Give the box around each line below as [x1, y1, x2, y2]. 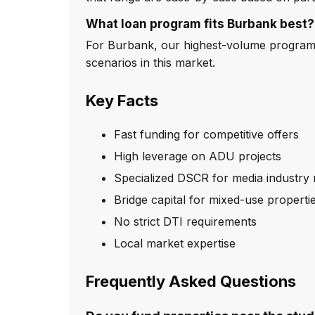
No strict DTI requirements [114, 214, 257, 229]
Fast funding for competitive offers [114, 127, 299, 141]
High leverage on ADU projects [114, 148, 281, 163]
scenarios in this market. [86, 55, 215, 70]
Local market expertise [114, 236, 236, 250]
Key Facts [86, 91, 158, 110]
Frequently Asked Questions [86, 271, 296, 290]
